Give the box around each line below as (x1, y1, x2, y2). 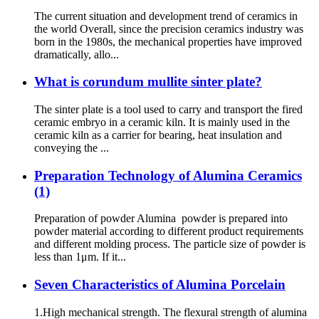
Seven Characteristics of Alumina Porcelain (34, 277, 286, 293)
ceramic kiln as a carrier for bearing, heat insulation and (34, 128, 282, 141)
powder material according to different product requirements (34, 225, 303, 238)
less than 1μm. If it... (34, 251, 126, 263)
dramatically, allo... (34, 48, 119, 61)
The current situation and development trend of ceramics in (34, 9, 298, 22)
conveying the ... (34, 141, 109, 154)
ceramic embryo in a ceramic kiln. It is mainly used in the (34, 115, 290, 128)
